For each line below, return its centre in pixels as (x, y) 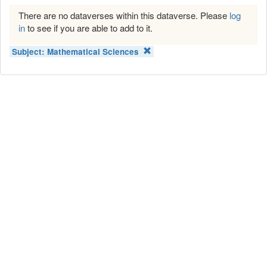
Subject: (30, 51)
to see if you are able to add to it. (89, 28)
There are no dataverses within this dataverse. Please (124, 15)
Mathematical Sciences (93, 51)
